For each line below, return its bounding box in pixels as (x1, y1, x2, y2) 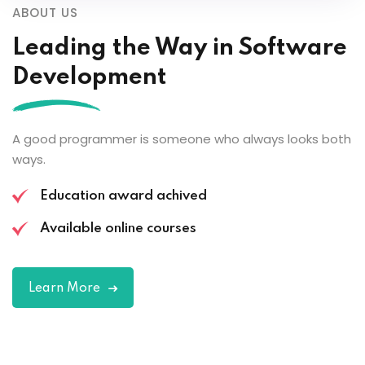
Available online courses (39, 221, 196, 235)
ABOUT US (12, 3, 78, 21)
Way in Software (155, 36, 347, 60)
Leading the (12, 36, 155, 60)
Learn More (29, 281, 100, 295)
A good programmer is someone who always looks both (12, 130, 351, 147)
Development (12, 65, 167, 90)
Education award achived (39, 188, 207, 203)
